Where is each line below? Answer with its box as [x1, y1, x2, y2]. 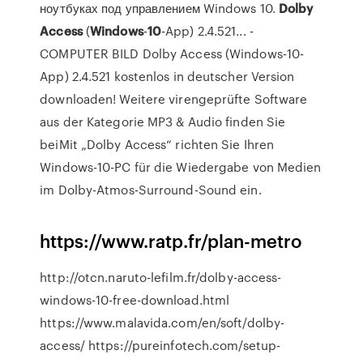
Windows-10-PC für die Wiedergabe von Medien [40, 158, 322, 176]
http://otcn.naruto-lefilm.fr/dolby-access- [40, 268, 282, 286]
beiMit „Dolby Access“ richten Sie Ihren [40, 135, 275, 153]
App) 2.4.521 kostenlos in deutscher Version [40, 67, 295, 85]
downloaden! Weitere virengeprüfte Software [40, 90, 308, 108]
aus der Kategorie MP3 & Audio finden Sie [40, 113, 286, 130]
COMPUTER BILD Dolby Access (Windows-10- [40, 45, 305, 62]
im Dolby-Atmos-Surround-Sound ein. [40, 181, 262, 199]
